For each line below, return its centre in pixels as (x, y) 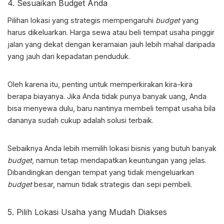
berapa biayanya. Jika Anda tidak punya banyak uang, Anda (107, 96)
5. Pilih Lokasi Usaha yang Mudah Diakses (87, 212)
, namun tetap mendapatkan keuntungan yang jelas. (119, 160)
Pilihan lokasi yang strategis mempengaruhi (81, 20)
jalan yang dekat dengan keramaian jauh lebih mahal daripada (111, 44)
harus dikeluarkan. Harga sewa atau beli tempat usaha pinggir (111, 32)
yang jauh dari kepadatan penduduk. (69, 56)
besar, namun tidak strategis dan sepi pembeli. (112, 184)
